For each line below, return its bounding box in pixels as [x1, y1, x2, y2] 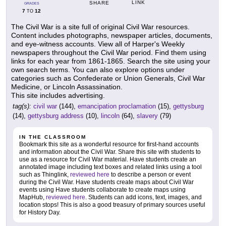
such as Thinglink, [19, 171, 70, 178]
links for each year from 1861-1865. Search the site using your [11, 56, 210, 65]
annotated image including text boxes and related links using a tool [19, 163, 202, 171]
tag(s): [13, 102, 31, 110]
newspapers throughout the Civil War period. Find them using [11, 48, 206, 56]
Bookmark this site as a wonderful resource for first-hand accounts [19, 140, 199, 148]
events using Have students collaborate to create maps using [19, 186, 186, 193]
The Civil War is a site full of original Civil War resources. [11, 22, 190, 31]
